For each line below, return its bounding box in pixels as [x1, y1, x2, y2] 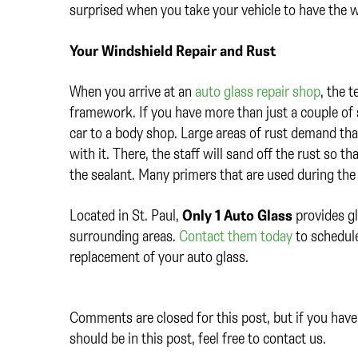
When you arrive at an [70, 81, 195, 101]
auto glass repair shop [195, 81, 320, 101]
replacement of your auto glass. [70, 246, 252, 267]
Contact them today [179, 225, 292, 246]
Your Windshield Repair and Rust [70, 40, 276, 61]
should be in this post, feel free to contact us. [70, 328, 326, 348]
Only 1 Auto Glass [182, 205, 292, 225]
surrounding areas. [70, 225, 179, 246]
